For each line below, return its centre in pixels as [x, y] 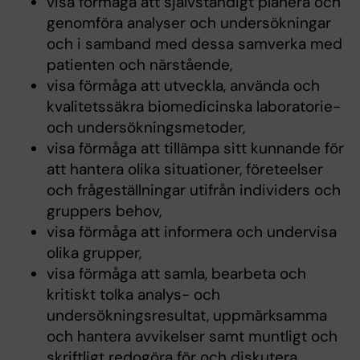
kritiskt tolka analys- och [133, 294]
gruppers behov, [104, 211]
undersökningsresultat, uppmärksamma [186, 315]
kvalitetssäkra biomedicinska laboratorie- [193, 106]
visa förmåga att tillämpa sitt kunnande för [195, 148]
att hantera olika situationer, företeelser [184, 169]
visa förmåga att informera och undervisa [191, 231]
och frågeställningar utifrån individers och [193, 190]
